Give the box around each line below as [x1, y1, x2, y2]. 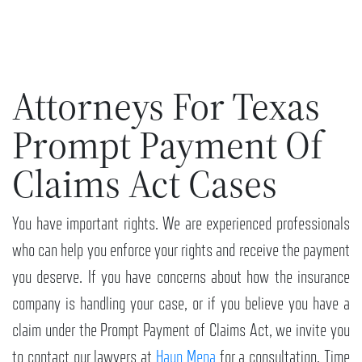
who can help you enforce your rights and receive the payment [12, 240, 350, 260]
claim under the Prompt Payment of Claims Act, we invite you [12, 320, 350, 340]
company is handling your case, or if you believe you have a [12, 293, 350, 314]
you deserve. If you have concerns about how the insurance [12, 267, 350, 287]
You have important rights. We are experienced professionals [12, 213, 350, 234]
